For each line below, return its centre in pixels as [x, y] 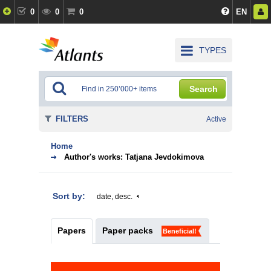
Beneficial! [180, 231]
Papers [72, 230]
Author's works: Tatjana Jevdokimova [134, 157]
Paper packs [128, 230]
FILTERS [72, 119]
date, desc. [115, 197]
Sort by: [70, 196]
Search [204, 89]
